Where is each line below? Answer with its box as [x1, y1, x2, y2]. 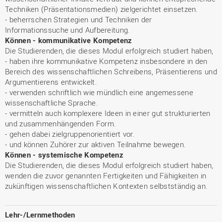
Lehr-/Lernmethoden [5, 209, 75, 220]
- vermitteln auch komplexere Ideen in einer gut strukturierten [5, 108, 211, 118]
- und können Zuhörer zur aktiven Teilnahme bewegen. [5, 139, 186, 149]
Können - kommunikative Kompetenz [5, 35, 132, 45]
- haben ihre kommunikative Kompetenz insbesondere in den [5, 55, 208, 66]
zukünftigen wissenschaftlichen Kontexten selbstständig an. [5, 180, 208, 191]
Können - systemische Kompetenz [5, 149, 123, 160]
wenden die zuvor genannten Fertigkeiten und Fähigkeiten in [5, 170, 207, 180]
